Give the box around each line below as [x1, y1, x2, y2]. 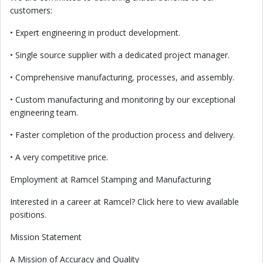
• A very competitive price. [10, 151, 108, 163]
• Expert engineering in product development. [10, 27, 180, 38]
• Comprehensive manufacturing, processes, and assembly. [10, 72, 234, 83]
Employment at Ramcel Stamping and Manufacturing [10, 174, 211, 185]
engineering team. [10, 107, 78, 118]
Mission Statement [10, 231, 82, 242]
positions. [10, 209, 46, 220]
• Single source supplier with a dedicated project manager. [10, 49, 230, 60]
